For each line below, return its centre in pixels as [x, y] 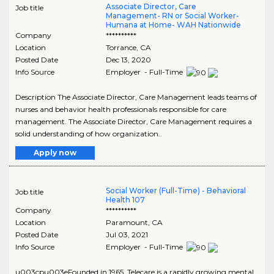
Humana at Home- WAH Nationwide [173, 24]
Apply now [55, 152]
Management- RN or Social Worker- [172, 15]
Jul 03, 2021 [127, 234]
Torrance [121, 47]
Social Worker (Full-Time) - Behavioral [176, 190]
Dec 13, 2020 [128, 59]
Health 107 [125, 199]
